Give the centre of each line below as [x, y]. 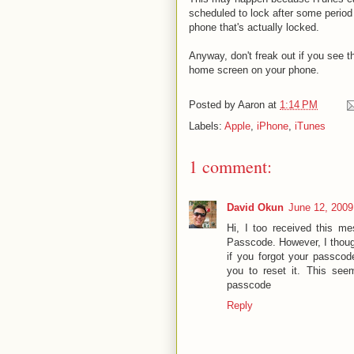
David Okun [255, 207]
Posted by [213, 105]
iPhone [273, 126]
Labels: [207, 126]
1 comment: [230, 166]
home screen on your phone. [254, 70]
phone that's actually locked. [254, 27]
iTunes [310, 126]
